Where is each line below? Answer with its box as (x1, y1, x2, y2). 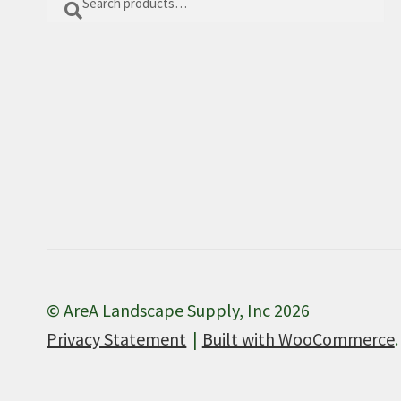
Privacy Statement (47, 327, 187, 350)
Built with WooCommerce (201, 327, 395, 350)
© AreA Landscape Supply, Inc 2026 (47, 298, 311, 321)
